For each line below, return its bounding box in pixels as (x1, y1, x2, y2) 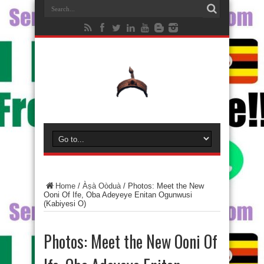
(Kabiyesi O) (44, 199, 86, 208)
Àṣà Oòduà (82, 181, 121, 190)
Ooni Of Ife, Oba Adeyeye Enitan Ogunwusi (44, 190, 192, 199)
